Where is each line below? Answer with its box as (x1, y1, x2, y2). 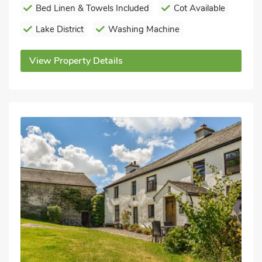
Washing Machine (108, 23, 180, 35)
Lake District (36, 23, 84, 35)
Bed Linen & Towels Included (36, 2, 149, 14)
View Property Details (29, 54, 123, 67)
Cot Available (174, 2, 225, 14)
